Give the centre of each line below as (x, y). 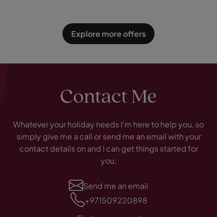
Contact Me (108, 98)
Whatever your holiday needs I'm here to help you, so (108, 124)
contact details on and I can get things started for (108, 149)
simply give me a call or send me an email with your (108, 137)
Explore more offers (108, 34)
